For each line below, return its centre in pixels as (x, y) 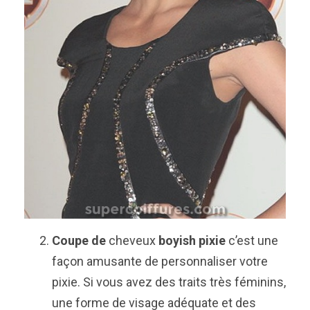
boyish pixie (192, 240)
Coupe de (79, 240)
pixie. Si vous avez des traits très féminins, (169, 282)
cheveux (132, 240)
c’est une (252, 240)
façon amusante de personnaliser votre (160, 261)
